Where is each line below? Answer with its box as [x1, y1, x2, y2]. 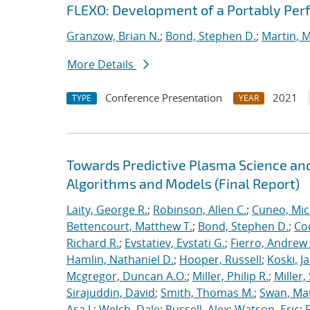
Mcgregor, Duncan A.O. [66, 268, 187, 284]
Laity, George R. [66, 202, 147, 217]
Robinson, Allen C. [153, 202, 246, 217]
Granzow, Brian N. [66, 28, 160, 44]
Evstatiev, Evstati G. [125, 235, 225, 250]
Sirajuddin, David [66, 285, 155, 300]
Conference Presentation [105, 91, 222, 104]
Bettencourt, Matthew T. [66, 219, 192, 234]
